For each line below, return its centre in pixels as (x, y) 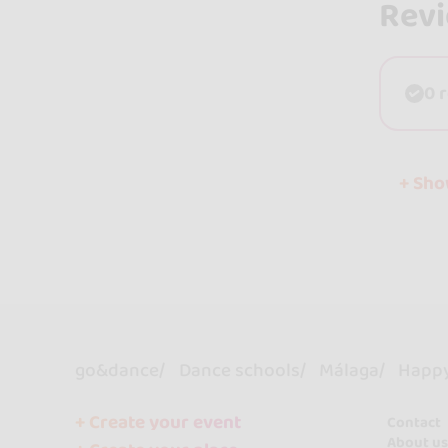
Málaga (349, 370)
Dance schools (239, 370)
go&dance (117, 370)
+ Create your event (158, 422)
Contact (413, 422)
